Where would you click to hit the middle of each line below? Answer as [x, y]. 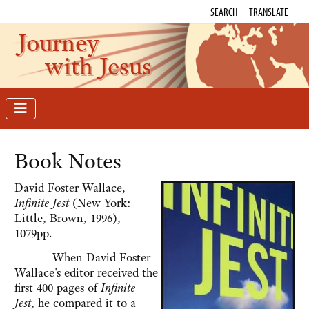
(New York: [100, 203]
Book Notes [68, 161]
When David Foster [82, 258]
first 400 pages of [58, 288]
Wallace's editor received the [86, 273]
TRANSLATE [269, 12]
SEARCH [224, 12]
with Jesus [98, 66]
